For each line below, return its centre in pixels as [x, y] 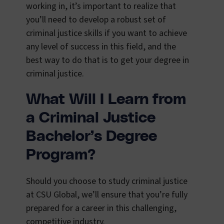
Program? [61, 155]
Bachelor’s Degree [91, 137]
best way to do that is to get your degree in [107, 60]
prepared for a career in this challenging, [101, 208]
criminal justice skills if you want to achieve [106, 33]
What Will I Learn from [106, 100]
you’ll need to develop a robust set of [96, 20]
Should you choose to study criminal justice [107, 181]
